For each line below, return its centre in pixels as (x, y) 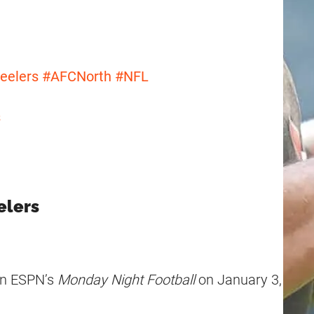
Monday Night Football (126, 280)
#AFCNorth (77, 77)
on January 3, (238, 280)
